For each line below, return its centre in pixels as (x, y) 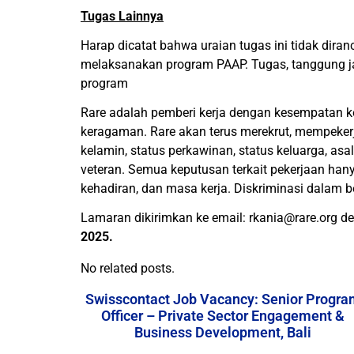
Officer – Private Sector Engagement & (223, 316)
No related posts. (128, 268)
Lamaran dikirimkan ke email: (165, 218)
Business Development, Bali (223, 332)
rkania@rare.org (293, 218)
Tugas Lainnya (122, 16)
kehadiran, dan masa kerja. (157, 188)
